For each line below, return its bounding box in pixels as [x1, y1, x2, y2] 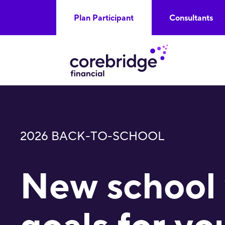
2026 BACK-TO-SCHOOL [20, 129, 165, 144]
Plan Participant [73, 13, 134, 23]
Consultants [169, 13, 213, 23]
